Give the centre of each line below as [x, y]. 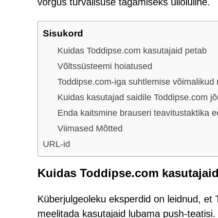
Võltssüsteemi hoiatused [105, 66]
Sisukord [63, 33]
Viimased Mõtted [90, 128]
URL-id [56, 144]
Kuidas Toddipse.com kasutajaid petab [132, 50]
